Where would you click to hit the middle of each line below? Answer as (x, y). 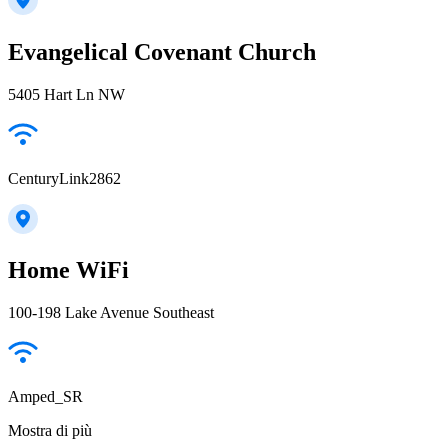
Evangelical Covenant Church (162, 51)
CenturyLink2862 (64, 178)
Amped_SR (45, 397)
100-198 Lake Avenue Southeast (111, 313)
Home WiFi (68, 270)
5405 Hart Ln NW (66, 94)
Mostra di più (50, 431)
